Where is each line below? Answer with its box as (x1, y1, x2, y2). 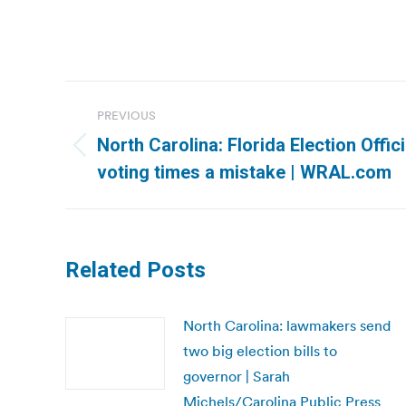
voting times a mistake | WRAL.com (97, 161, 391, 183)
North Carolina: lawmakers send (183, 316, 391, 334)
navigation (64, 121, 211, 158)
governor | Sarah (183, 367, 290, 385)
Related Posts (65, 257, 206, 283)
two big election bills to (183, 342, 337, 360)
